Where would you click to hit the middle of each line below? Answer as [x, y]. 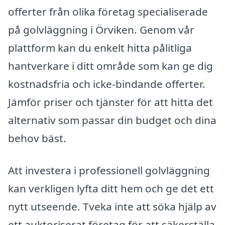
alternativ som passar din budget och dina [112, 120]
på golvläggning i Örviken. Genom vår [101, 30]
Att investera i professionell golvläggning [109, 171]
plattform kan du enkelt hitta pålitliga [100, 48]
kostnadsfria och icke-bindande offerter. [107, 84]
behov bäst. [37, 138]
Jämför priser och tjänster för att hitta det [110, 102]
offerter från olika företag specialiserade [108, 12]
